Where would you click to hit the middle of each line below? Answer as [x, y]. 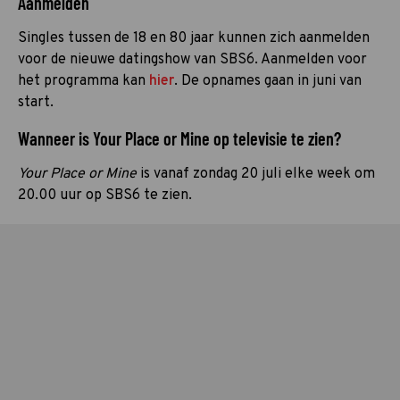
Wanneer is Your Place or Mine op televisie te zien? [179, 138]
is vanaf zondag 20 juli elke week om [258, 174]
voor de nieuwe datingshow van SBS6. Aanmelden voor [192, 59]
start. [36, 102]
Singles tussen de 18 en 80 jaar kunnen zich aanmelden [194, 38]
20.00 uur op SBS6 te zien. [105, 195]
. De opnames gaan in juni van [268, 81]
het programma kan [83, 81]
